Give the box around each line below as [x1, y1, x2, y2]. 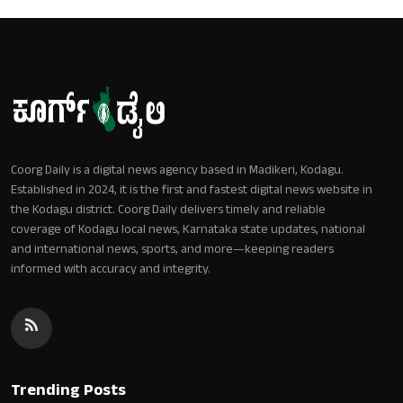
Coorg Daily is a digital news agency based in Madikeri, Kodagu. [11, 160, 344, 182]
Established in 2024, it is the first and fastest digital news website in [11, 180, 372, 201]
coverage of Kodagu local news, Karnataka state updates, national [11, 219, 365, 241]
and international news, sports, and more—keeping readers [11, 239, 334, 261]
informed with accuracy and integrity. [11, 259, 210, 281]
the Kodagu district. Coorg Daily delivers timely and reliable [11, 200, 326, 221]
